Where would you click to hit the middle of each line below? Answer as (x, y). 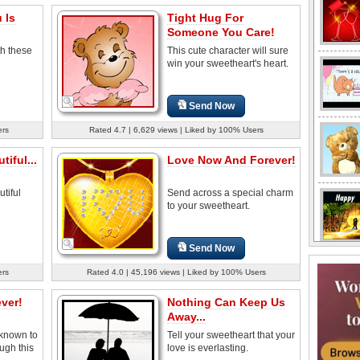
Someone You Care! (221, 32)
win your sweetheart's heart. (228, 63)
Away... (186, 316)
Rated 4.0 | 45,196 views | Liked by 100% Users (176, 272)
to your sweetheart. (209, 205)
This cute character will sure (228, 50)
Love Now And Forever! (231, 160)
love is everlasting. (208, 348)
